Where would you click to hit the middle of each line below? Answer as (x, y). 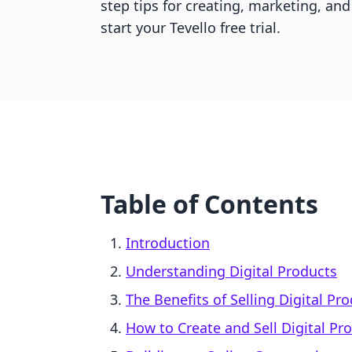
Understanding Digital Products (231, 271)
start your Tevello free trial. (191, 27)
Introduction (168, 243)
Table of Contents (209, 204)
